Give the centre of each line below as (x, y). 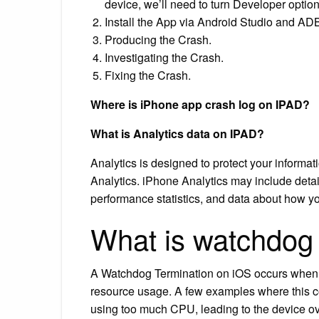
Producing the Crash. (158, 39)
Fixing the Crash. (148, 75)
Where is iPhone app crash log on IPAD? (200, 104)
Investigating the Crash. (164, 57)
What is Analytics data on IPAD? (177, 133)
